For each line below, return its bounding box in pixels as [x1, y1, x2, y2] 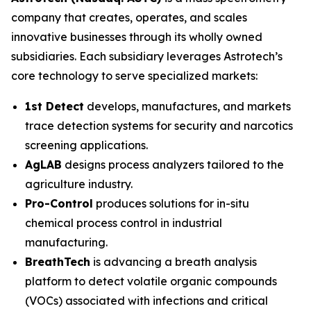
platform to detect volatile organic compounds [25, 274, 277, 288]
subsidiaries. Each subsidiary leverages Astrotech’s [11, 49, 283, 63]
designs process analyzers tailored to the [62, 158, 284, 171]
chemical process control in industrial [25, 216, 222, 230]
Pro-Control [25, 196, 93, 210]
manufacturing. [25, 235, 110, 249]
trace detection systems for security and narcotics [25, 119, 293, 133]
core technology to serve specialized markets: [11, 69, 260, 83]
